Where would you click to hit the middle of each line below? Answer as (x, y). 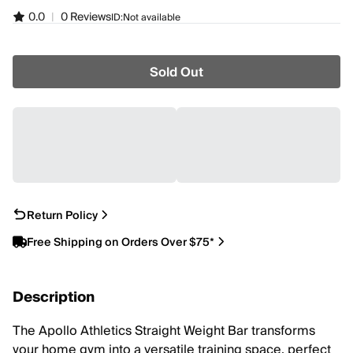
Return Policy (62, 216)
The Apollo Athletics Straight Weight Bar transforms (164, 331)
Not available (152, 17)
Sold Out (176, 72)
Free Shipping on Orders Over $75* (121, 242)
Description (54, 297)
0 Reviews (86, 17)
